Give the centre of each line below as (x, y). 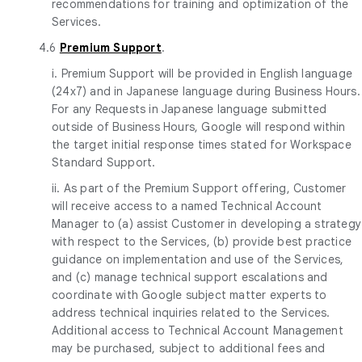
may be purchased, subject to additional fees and (189, 348)
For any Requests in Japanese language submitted (189, 109)
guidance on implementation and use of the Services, (198, 259)
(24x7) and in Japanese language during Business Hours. (206, 91)
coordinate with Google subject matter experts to (189, 295)
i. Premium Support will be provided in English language (202, 73)
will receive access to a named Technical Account (187, 206)
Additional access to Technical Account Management (198, 330)
